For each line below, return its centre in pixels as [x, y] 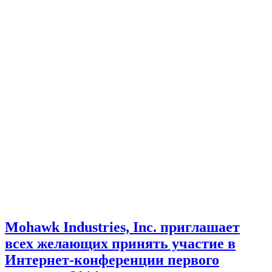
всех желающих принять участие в [120, 244]
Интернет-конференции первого [112, 260]
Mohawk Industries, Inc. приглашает [122, 227]
